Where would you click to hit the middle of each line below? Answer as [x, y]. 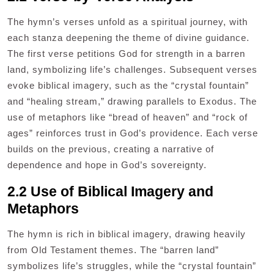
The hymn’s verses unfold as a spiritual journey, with [128, 22]
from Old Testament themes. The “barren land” [113, 250]
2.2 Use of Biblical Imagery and [110, 192]
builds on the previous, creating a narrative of [111, 149]
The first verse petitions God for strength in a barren [126, 54]
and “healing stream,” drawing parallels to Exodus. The [132, 102]
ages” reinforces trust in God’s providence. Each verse [133, 133]
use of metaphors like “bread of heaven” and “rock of [128, 117]
